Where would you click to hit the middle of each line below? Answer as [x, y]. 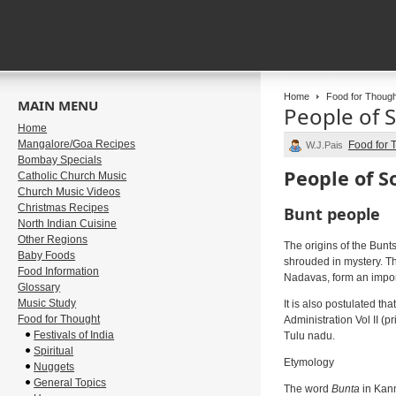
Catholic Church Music [72, 176]
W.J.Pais [325, 145]
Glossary [39, 287]
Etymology [308, 362]
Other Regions [53, 240]
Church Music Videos [69, 192]
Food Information [59, 271]
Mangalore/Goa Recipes [77, 144]
